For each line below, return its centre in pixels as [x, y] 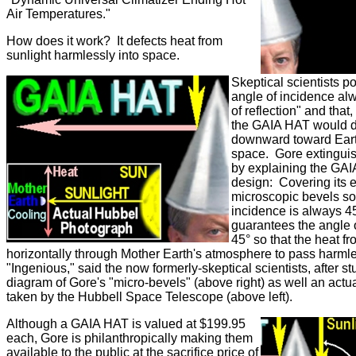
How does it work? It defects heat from [114, 41]
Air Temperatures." [63, 14]
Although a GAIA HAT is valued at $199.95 [126, 324]
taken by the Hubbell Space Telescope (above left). [151, 297]
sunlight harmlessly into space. [96, 55]
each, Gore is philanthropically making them [130, 338]
